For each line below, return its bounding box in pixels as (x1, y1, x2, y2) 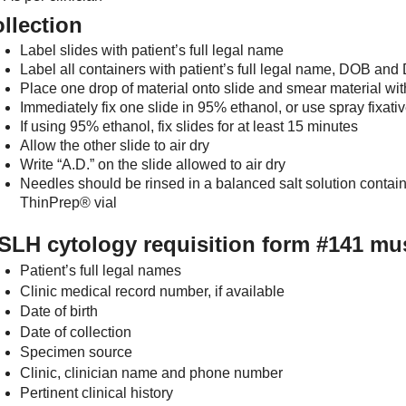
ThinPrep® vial (20, 195, 117, 210)
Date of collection (20, 324, 131, 340)
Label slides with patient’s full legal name (20, 43, 284, 58)
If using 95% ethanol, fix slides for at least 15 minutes (20, 119, 358, 134)
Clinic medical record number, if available (20, 284, 285, 299)
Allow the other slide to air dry (20, 138, 209, 153)
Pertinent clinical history (20, 385, 173, 401)
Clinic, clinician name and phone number (20, 365, 283, 381)
